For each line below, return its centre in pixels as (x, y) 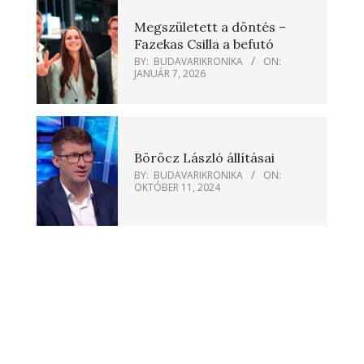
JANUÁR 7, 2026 (170, 74)
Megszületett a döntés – (210, 27)
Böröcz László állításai (204, 157)
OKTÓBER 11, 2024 (177, 187)
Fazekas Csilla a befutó (204, 44)
